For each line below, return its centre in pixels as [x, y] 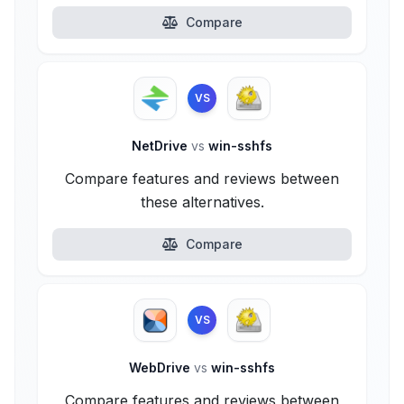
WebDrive [161, 367]
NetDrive [161, 146]
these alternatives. [202, 202]
